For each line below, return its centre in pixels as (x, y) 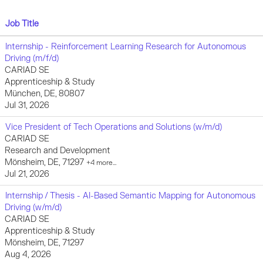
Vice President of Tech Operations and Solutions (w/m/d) (114, 127)
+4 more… (102, 163)
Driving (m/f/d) (32, 58)
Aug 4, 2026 (28, 254)
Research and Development (58, 151)
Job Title (22, 24)
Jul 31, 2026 (27, 105)
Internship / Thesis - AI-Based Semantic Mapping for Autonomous (130, 196)
